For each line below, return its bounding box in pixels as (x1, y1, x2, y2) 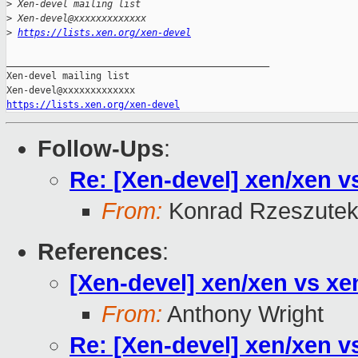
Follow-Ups (38, 136, 164, 162)
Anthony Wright (162, 301, 324, 328)
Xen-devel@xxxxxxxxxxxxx (12, 13, 146, 25)
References (38, 239, 162, 265)
